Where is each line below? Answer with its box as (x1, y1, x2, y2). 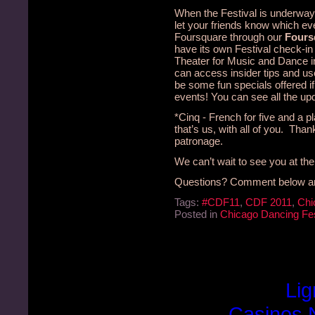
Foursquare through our (174, 31, 285, 43)
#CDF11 (202, 196, 240, 208)
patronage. (174, 135, 223, 147)
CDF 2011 (245, 196, 292, 208)
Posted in (174, 208, 220, 220)
